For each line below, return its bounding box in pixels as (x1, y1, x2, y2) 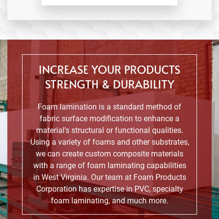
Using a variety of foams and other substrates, (30, 137, 189, 147)
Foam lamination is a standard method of (38, 102, 181, 111)
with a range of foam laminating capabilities (33, 160, 186, 170)
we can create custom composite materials (36, 149, 183, 158)
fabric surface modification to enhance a (40, 113, 179, 123)
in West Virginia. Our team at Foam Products (33, 172, 186, 182)
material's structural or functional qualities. (36, 125, 183, 135)
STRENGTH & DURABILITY (44, 76, 175, 91)
